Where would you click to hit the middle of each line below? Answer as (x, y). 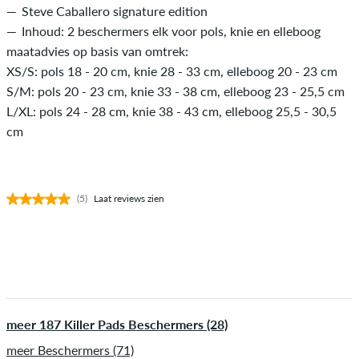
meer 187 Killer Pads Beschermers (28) (117, 324)
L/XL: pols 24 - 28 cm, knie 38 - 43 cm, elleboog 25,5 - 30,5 (171, 111)
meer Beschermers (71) (70, 349)
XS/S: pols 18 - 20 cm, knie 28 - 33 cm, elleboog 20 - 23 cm (172, 71)
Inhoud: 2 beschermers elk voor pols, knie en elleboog (171, 30)
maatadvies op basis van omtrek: (97, 50)
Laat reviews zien (129, 198)
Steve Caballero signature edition (115, 10)
